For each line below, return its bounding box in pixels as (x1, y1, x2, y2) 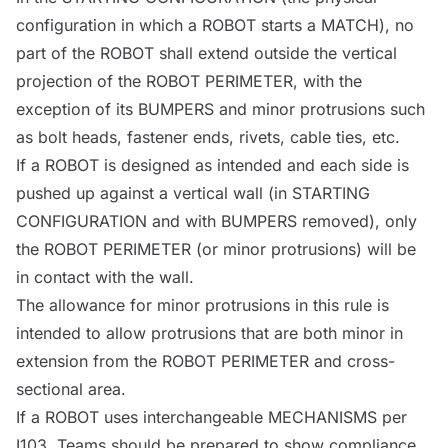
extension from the (16, 350, 162, 371)
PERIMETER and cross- (216, 350, 395, 371)
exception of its (16, 98, 138, 119)
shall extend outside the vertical (154, 42, 397, 63)
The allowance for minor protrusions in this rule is (16, 294, 389, 315)
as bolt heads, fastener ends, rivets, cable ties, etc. (16, 126, 400, 147)
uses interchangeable (99, 406, 268, 427)
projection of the (16, 70, 146, 91)
